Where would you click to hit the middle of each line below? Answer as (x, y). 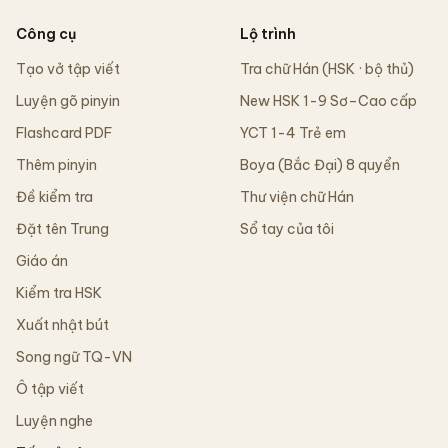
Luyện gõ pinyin (68, 101)
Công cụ (46, 34)
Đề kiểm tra (54, 197)
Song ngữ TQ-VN (74, 357)
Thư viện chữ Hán (297, 197)
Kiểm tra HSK (59, 293)
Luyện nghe (54, 421)
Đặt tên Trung (62, 229)
